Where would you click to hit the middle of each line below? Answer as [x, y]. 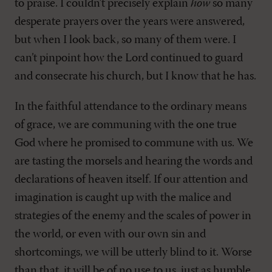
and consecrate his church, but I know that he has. [135, 77]
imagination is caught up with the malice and [123, 198]
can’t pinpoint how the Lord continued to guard [129, 59]
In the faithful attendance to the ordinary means [131, 107]
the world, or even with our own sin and [110, 235]
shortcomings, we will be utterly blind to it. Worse [133, 253]
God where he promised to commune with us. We [134, 144]
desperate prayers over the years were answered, [130, 22]
